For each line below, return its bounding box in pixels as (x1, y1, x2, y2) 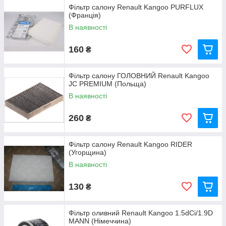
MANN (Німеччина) (69, 217, 131, 225)
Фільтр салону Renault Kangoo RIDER (69, 140, 192, 148)
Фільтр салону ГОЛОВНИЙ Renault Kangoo (69, 72, 209, 80)
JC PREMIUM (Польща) (69, 80, 146, 88)
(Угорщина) (69, 148, 106, 156)
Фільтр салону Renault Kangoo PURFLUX (69, 3, 203, 11)
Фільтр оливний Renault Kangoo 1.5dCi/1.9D (69, 209, 213, 217)
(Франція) (69, 11, 101, 19)
